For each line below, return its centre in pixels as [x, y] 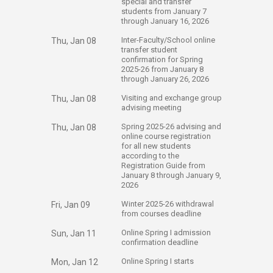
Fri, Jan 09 [71, 205]
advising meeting [152, 108]
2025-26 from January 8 [162, 69]
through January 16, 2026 [166, 21]
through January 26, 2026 [166, 79]
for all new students [156, 146]
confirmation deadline [161, 242]
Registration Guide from [163, 165]
